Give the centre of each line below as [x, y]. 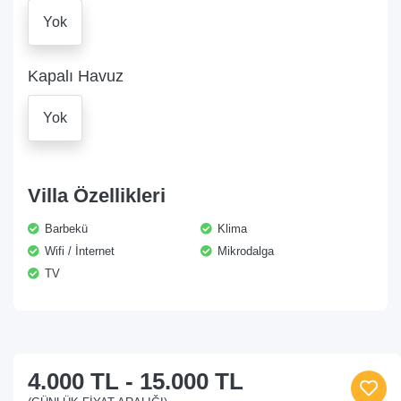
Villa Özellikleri [97, 196]
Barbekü [64, 229]
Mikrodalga [244, 251]
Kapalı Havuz [76, 76]
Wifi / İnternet [78, 251]
